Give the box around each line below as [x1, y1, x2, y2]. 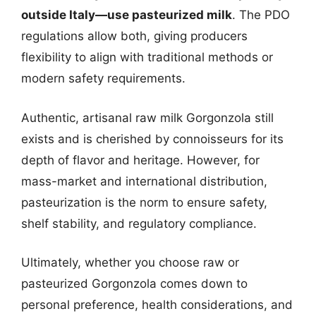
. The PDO [232, 8, 290, 22]
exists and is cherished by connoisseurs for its [21, 131, 284, 146]
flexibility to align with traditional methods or [21, 50, 273, 64]
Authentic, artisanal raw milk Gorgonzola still [21, 110, 274, 125]
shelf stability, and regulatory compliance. [21, 216, 257, 231]
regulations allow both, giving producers [21, 29, 248, 43]
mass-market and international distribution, [21, 174, 267, 188]
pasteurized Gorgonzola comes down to [21, 276, 248, 291]
